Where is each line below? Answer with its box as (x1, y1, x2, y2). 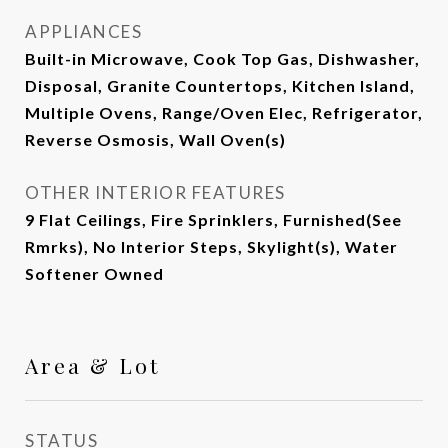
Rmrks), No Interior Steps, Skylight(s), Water (25, 237, 398, 256)
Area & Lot (25, 351, 160, 379)
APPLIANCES (25, 21, 142, 42)
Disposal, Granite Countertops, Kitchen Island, (25, 76, 415, 95)
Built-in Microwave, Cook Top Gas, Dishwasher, (25, 49, 420, 68)
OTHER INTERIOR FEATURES (25, 182, 286, 203)
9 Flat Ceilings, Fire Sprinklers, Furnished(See (25, 210, 402, 229)
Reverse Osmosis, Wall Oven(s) (25, 130, 286, 149)
